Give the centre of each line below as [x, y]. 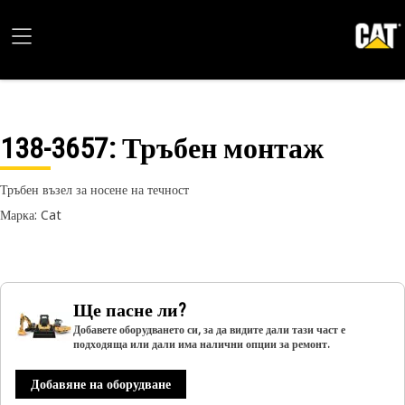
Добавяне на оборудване [101, 384]
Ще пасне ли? [130, 310]
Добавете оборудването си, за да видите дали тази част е [209, 330]
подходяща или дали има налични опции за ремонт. [202, 344]
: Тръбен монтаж [216, 148]
